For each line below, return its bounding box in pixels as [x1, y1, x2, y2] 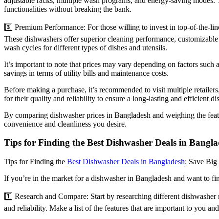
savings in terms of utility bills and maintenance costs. [4, 68, 169, 77]
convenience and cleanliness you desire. [4, 119, 127, 128]
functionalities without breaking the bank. [4, 4, 131, 13]
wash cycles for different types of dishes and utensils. [4, 43, 167, 52]
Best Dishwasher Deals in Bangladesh [67, 157, 185, 166]
